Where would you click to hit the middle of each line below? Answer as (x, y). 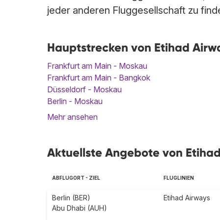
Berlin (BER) (71, 198)
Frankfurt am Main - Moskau (97, 66)
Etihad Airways (187, 198)
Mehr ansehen (72, 117)
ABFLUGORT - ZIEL (76, 178)
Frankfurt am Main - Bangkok (99, 78)
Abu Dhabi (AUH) (80, 208)
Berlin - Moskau (75, 101)
